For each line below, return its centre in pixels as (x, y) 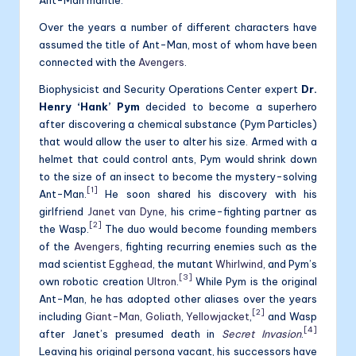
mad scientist (74, 263)
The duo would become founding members (209, 228)
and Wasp (291, 316)
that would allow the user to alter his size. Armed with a (178, 141)
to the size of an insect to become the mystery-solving (178, 176)
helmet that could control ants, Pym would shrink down (178, 159)
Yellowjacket (218, 316)
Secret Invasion (262, 333)
